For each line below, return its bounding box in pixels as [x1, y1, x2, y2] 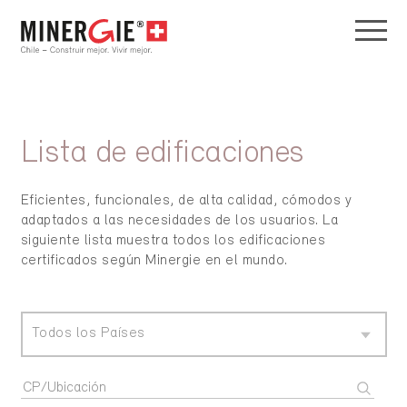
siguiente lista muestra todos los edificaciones [20, 233, 325, 249]
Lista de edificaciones [20, 138, 305, 171]
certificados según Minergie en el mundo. [20, 253, 288, 269]
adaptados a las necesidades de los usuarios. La [20, 213, 338, 229]
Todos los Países [31, 326, 145, 342]
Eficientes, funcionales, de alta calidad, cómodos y [20, 194, 352, 209]
